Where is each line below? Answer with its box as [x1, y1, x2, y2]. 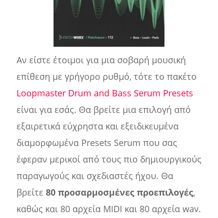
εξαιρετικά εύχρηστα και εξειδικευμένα [16, 120, 179, 132]
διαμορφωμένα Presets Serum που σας [16, 137, 177, 149]
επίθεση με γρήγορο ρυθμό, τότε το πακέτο [16, 71, 197, 83]
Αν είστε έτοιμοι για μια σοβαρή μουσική [16, 54, 186, 66]
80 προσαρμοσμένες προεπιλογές [45, 186, 193, 199]
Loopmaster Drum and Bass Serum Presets [16, 87, 193, 99]
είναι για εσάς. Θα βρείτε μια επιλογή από [16, 104, 191, 116]
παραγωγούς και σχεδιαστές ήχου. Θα [16, 170, 173, 182]
